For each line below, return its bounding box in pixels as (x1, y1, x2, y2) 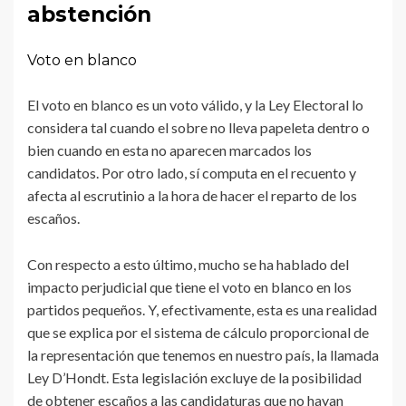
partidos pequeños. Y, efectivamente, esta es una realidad (27, 300, 377, 318)
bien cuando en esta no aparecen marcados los (27, 140, 312, 159)
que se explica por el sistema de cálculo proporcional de (27, 323, 369, 341)
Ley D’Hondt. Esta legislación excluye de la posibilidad (27, 368, 362, 386)
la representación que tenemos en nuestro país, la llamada (27, 345, 379, 363)
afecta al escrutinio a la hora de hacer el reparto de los (27, 186, 357, 204)
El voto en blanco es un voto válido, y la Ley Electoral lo (27, 95, 363, 113)
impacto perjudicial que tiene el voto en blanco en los (27, 277, 352, 295)
